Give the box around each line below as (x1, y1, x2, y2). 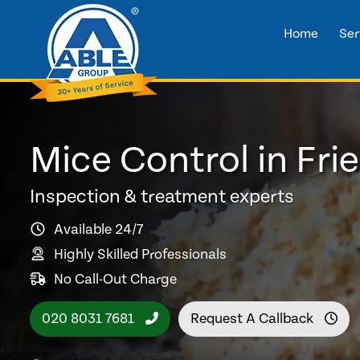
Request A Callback (190, 309, 317, 327)
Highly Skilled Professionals (54, 245, 227, 263)
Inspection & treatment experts (30, 186, 294, 208)
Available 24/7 (54, 220, 143, 238)
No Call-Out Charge (54, 270, 177, 288)
